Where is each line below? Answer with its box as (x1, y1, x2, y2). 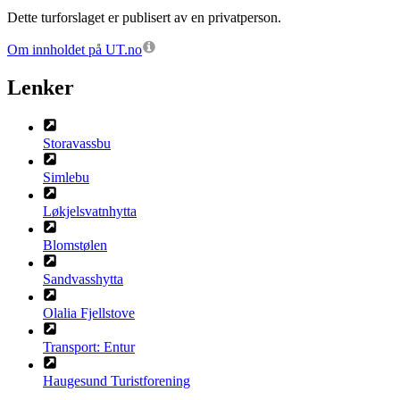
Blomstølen (43, 237, 107, 254)
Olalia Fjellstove (43, 305, 135, 321)
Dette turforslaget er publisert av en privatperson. (7, 10, 281, 26)
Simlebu (43, 170, 89, 186)
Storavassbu (43, 136, 111, 152)
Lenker (7, 76, 74, 100)
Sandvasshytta (43, 271, 123, 287)
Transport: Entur (43, 339, 135, 355)
